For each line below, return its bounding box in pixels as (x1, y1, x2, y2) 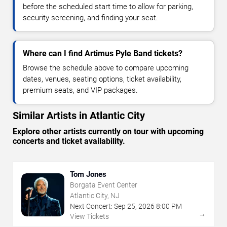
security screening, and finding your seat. (23, 13, 158, 22)
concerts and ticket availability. (13, 136, 125, 146)
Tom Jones (70, 169, 106, 179)
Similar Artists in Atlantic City (13, 109, 145, 122)
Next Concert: (70, 202, 112, 210)
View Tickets (70, 212, 109, 220)
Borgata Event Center (70, 180, 137, 189)
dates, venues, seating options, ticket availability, (23, 74, 181, 84)
